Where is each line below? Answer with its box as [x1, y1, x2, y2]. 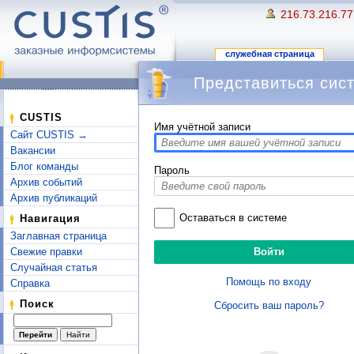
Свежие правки [10, 246, 82, 258]
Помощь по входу [226, 275, 311, 288]
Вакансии [10, 145, 55, 156]
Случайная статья [10, 262, 97, 273]
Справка [10, 277, 50, 289]
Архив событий [10, 176, 82, 188]
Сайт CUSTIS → [10, 129, 88, 141]
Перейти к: [154, 106, 208, 119]
